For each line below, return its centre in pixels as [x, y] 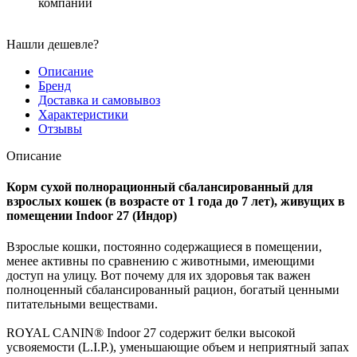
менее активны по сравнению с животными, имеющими [161, 261]
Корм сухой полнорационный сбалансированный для [160, 186]
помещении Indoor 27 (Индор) [92, 215]
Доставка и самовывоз [99, 100]
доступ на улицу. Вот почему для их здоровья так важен [159, 276]
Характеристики [83, 114]
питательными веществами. [84, 304]
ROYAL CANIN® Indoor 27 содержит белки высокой [151, 333]
